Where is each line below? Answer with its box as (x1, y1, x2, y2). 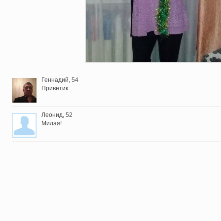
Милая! (41, 120, 62, 127)
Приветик (41, 85, 68, 92)
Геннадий (41, 76, 69, 83)
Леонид (41, 111, 63, 118)
